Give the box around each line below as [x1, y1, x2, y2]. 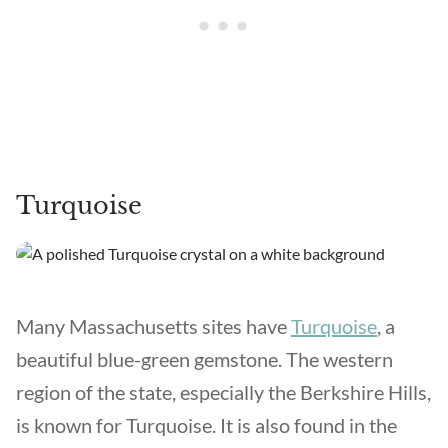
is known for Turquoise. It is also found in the [16, 413, 397, 437]
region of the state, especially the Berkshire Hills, [16, 380, 431, 404]
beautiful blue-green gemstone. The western [16, 347, 393, 371]
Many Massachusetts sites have [16, 314, 291, 338]
